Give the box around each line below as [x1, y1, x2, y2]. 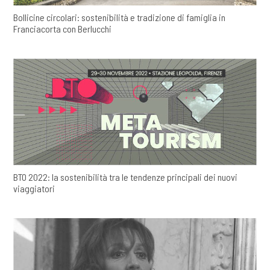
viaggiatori [13, 182, 55, 194]
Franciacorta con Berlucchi [13, 23, 112, 35]
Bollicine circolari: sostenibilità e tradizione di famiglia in [13, 11, 226, 24]
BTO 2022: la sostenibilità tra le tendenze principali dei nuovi [13, 171, 238, 183]
